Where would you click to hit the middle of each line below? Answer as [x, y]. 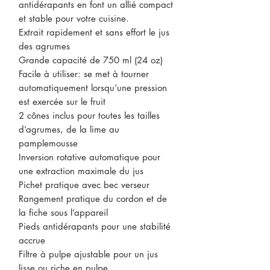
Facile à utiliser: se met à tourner [84, 74]
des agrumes [44, 46]
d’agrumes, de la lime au [69, 129]
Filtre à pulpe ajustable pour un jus [88, 254]
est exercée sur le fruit [62, 102]
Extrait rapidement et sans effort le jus [94, 32]
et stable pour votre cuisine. [74, 18]
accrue [32, 240]
